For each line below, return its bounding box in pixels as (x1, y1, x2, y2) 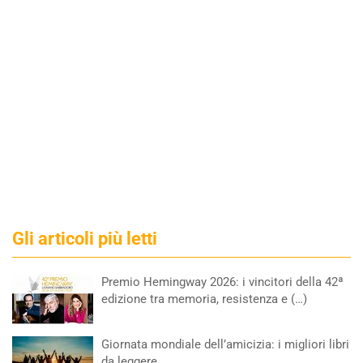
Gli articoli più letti (12, 228, 157, 249)
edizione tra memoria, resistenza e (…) (101, 292, 307, 306)
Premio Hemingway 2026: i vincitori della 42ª (101, 275, 344, 289)
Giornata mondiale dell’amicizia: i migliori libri (101, 337, 349, 352)
